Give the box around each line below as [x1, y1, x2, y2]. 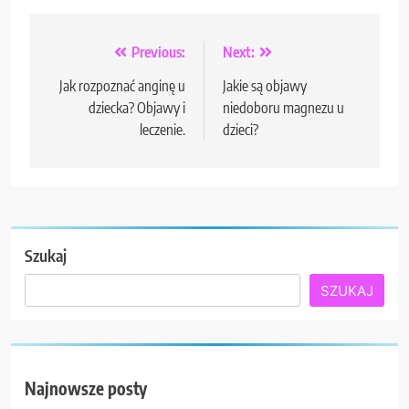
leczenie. [140, 120, 185, 139]
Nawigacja [47, 42, 143, 70]
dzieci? [223, 120, 258, 139]
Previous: [131, 42, 185, 61]
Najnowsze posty [25, 378, 147, 400]
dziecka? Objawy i [89, 98, 185, 117]
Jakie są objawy [223, 76, 307, 95]
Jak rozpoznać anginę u [59, 76, 185, 95]
